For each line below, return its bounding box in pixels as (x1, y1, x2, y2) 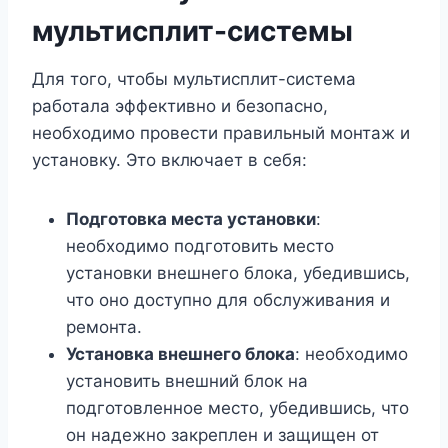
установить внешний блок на (66, 371, 308, 392)
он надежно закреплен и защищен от (66, 425, 379, 446)
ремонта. (66, 317, 142, 338)
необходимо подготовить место (66, 236, 334, 257)
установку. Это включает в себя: (32, 150, 307, 171)
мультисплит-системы (32, 14, 353, 49)
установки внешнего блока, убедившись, (66, 263, 410, 284)
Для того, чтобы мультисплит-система (32, 69, 356, 90)
